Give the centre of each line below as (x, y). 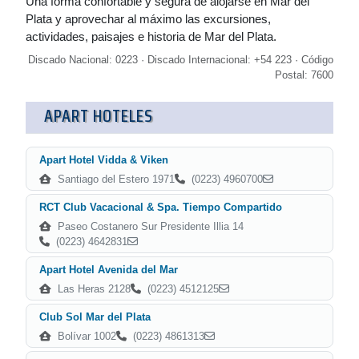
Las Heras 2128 (93, 289)
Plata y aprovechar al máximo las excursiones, (148, 19)
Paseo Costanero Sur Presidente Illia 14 (149, 226)
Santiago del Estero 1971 (115, 179)
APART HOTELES (99, 116)
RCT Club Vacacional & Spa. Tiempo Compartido (161, 207)
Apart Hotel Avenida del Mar (109, 270)
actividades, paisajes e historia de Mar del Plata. (151, 36)
